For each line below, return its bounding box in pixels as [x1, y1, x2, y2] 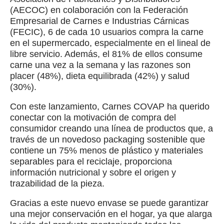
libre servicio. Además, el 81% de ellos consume [10, 48, 202, 59]
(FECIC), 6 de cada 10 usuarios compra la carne [10, 26, 203, 37]
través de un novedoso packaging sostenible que [10, 134, 205, 144]
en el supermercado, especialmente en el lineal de [10, 37, 210, 48]
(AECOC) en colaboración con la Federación [10, 4, 188, 15]
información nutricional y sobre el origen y [10, 167, 176, 177]
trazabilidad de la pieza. [10, 178, 104, 188]
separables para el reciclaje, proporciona [10, 156, 172, 166]
